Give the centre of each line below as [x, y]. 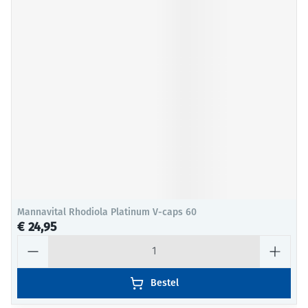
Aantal [33, 241]
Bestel [164, 283]
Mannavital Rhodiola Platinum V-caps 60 [107, 212]
